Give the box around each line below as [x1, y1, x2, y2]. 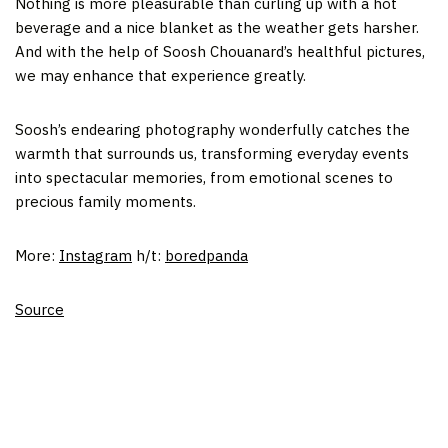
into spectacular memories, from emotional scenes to [15, 168, 393, 188]
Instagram [59, 246, 132, 266]
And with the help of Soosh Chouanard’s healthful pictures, [15, 42, 425, 62]
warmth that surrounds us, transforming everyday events [15, 144, 409, 164]
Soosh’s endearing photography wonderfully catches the [15, 120, 410, 140]
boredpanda [165, 246, 248, 266]
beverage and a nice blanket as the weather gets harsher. [15, 18, 419, 38]
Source [15, 300, 64, 320]
